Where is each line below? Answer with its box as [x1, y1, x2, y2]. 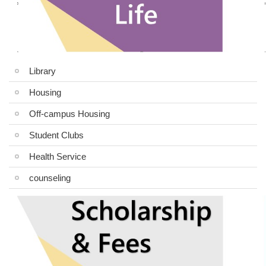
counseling [29, 172, 71, 183]
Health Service [29, 151, 86, 161]
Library [29, 65, 56, 76]
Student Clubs [29, 129, 84, 140]
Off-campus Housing [29, 108, 110, 119]
